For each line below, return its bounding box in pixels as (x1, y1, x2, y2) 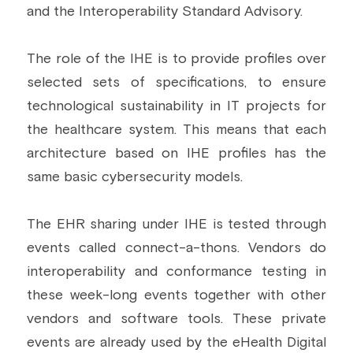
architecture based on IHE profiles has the (27, 147, 326, 161)
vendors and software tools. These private (27, 312, 326, 326)
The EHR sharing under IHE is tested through (27, 217, 326, 232)
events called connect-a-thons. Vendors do (27, 241, 326, 255)
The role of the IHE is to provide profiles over (27, 52, 326, 66)
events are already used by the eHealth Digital (27, 336, 326, 350)
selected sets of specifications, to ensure (27, 76, 326, 90)
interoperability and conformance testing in (27, 265, 326, 279)
